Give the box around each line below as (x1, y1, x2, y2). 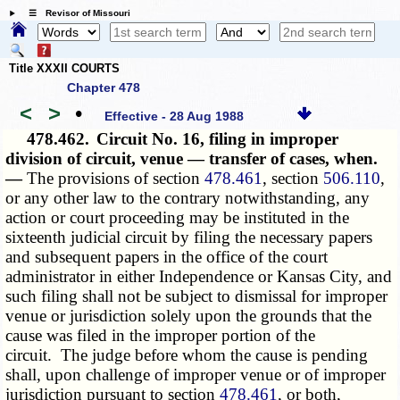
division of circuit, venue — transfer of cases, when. (5, 149, 379, 169)
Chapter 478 (67, 80, 140, 96)
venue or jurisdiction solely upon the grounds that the (5, 306, 372, 326)
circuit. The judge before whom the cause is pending (5, 346, 369, 365)
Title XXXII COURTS (9, 61, 120, 75)
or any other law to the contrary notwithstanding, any (5, 188, 371, 208)
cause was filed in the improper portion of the (5, 326, 316, 346)
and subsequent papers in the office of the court (5, 247, 329, 267)
